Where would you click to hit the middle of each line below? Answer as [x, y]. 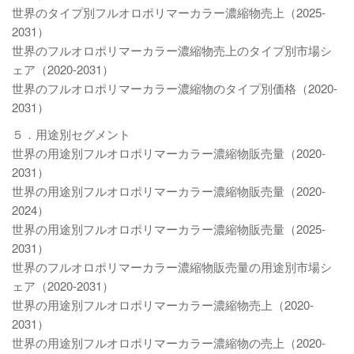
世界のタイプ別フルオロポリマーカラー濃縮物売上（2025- [169, 12]
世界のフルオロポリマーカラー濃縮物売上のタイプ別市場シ [172, 50]
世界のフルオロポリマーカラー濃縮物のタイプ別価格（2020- [175, 88]
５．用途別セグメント [71, 134]
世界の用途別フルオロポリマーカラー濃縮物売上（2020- [163, 305]
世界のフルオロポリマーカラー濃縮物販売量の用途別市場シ [172, 267]
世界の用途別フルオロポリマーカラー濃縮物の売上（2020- [169, 343]
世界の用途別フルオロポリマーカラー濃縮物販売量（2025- [169, 229]
